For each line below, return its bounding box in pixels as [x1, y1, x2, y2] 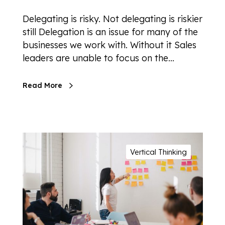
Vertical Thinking [130, 147, 187, 157]
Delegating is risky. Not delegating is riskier [23, 13, 202, 25]
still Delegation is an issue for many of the [23, 26, 198, 38]
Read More [23, 80, 62, 90]
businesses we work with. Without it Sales [23, 39, 196, 51]
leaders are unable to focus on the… [23, 52, 174, 64]
